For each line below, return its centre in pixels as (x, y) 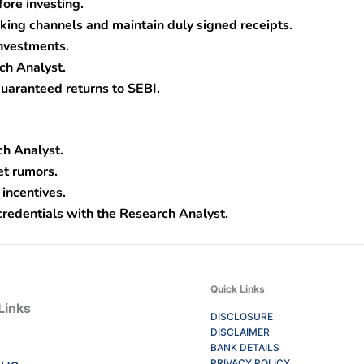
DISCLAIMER (240, 332)
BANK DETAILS (245, 347)
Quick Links (238, 289)
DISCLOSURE (242, 316)
